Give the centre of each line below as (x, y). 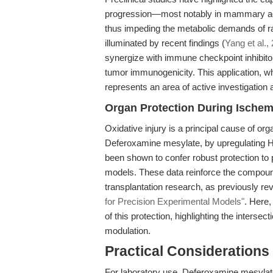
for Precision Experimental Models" (175, 201)
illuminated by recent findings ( (165, 43)
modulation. (128, 231)
